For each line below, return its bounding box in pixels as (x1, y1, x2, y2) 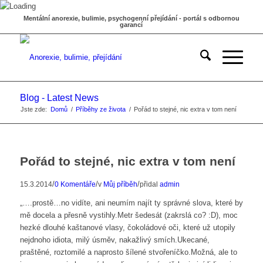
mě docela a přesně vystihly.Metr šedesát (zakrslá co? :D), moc (19, 211, 238, 220)
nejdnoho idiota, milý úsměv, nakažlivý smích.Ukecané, (19, 235, 210, 245)
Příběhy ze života (75, 106, 126, 113)
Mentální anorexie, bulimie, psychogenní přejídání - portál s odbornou (23, 15, 240, 22)
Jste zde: (20, 106, 47, 113)
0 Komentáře (54, 180, 96, 188)
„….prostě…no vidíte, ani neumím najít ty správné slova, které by (19, 198, 243, 208)
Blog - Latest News (19, 93, 99, 103)
